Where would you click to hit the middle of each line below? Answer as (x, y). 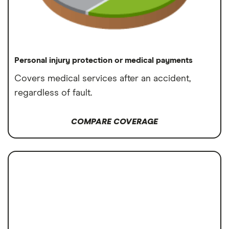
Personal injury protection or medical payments (104, 60)
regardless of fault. (53, 93)
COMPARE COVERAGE (114, 121)
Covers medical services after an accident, (103, 78)
